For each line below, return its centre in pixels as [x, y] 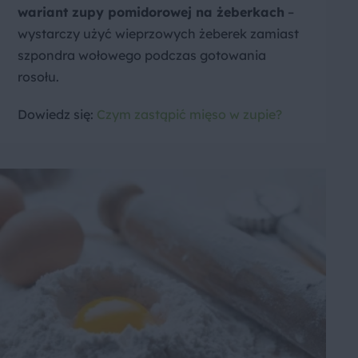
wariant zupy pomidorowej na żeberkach [151, 12]
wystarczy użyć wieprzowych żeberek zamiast [158, 34]
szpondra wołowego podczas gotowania [142, 56]
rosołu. [38, 77]
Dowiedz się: [57, 115]
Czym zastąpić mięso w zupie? [189, 115]
